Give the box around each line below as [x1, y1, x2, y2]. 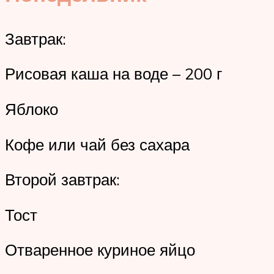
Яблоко [5, 99, 58, 119]
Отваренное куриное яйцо [5, 240, 195, 260]
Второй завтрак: [5, 169, 120, 190]
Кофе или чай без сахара [5, 134, 190, 154]
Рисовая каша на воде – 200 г [5, 64, 222, 84]
